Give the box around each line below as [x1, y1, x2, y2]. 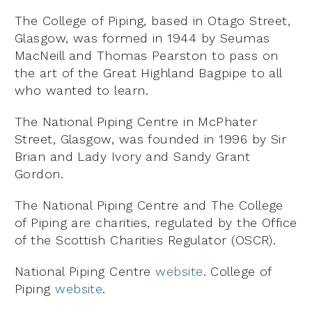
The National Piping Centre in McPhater [15, 114, 258, 130]
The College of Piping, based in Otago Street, [15, 13, 291, 29]
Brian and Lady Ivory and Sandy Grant [15, 149, 251, 164]
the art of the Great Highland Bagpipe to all [15, 65, 282, 81]
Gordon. [15, 166, 64, 182]
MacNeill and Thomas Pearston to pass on [15, 48, 279, 63]
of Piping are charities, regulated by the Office [15, 215, 297, 231]
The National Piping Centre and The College [15, 198, 283, 213]
